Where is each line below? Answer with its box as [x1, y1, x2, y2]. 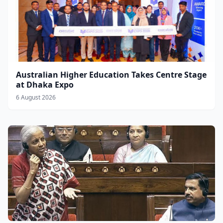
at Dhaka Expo [16, 79, 74, 90]
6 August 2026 [16, 93, 56, 102]
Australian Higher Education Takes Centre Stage [16, 69, 207, 80]
